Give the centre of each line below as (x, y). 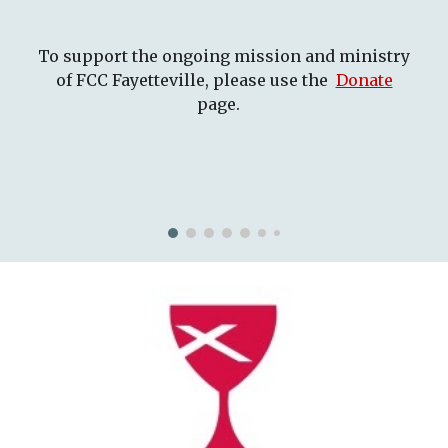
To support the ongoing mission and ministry (224, 56)
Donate (364, 80)
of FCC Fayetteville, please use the (191, 80)
